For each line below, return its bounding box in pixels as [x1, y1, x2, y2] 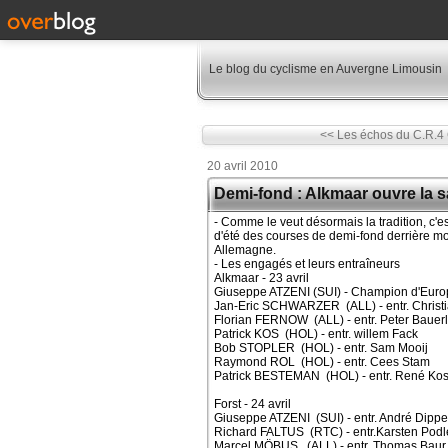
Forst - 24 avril [214, 397, 291, 411]
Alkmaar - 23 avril [214, 271, 309, 285]
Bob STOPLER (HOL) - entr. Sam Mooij [214, 341, 428, 355]
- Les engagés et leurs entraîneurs [214, 257, 400, 271]
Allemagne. [214, 243, 276, 257]
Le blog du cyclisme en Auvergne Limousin [209, 62, 442, 76]
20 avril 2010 [207, 159, 278, 173]
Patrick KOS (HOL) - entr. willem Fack [214, 327, 418, 341]
